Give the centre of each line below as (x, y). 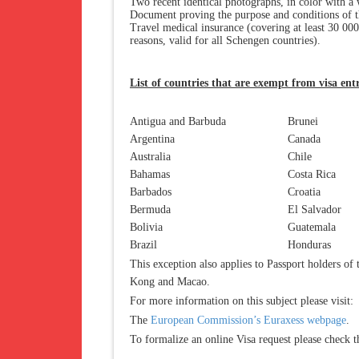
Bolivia (146, 227)
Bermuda (150, 210)
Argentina (152, 139)
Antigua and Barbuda (178, 121)
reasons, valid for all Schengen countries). (225, 40)
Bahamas (150, 174)
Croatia (304, 192)
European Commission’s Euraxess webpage (248, 320)
